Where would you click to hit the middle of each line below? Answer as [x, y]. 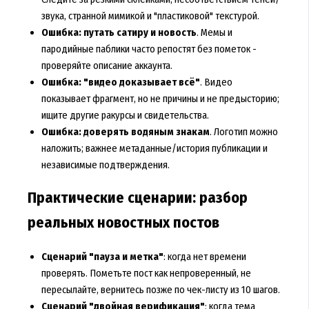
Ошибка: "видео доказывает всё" [120, 82]
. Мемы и [214, 33]
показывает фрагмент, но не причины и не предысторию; [160, 99]
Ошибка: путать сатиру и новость [119, 33]
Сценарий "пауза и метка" [102, 256]
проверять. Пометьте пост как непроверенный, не [146, 273]
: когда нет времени [205, 256]
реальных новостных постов [123, 223]
